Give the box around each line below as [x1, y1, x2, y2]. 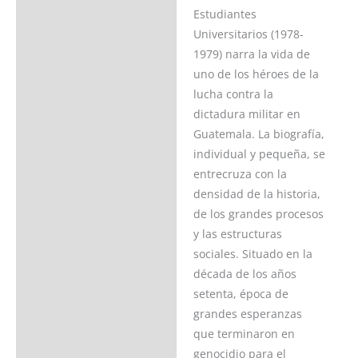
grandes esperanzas [193, 306, 302, 322]
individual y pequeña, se [193, 146, 325, 162]
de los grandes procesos [193, 206, 324, 222]
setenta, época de [193, 286, 288, 302]
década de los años [193, 266, 296, 282]
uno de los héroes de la [193, 66, 319, 82]
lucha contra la [193, 86, 273, 102]
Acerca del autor [24, 15, 113, 31]
